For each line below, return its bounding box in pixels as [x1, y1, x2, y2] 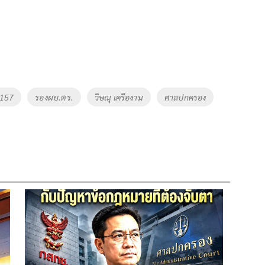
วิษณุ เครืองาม [94, 91, 143, 102]
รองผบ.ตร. [35, 91, 73, 102]
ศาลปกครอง [164, 91, 206, 102]
